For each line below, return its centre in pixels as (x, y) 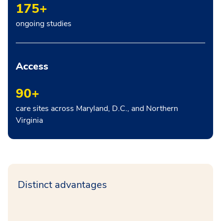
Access (32, 66)
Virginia (29, 120)
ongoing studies (44, 23)
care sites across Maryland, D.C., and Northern (97, 108)
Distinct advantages (62, 184)
